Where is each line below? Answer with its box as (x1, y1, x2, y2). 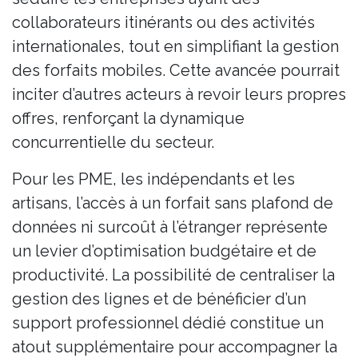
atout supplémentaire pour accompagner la (12, 336, 337, 356)
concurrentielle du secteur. (12, 132, 214, 152)
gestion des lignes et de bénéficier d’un (12, 288, 306, 308)
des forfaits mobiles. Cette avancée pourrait (12, 60, 340, 80)
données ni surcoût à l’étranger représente (12, 217, 328, 237)
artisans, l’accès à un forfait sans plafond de (12, 193, 333, 213)
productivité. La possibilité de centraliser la (12, 265, 335, 284)
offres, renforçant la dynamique (12, 108, 245, 128)
